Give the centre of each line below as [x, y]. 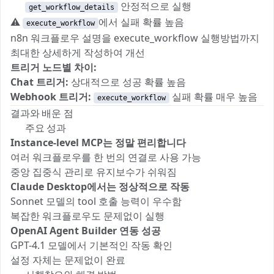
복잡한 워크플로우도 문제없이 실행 [87, 216]
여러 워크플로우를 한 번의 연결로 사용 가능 [106, 157]
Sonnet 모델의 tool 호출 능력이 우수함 [96, 202]
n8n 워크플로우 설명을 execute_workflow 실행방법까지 [135, 38]
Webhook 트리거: [51, 97]
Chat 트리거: [39, 82]
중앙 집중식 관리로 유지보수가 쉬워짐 [94, 172]
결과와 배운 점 [42, 113]
